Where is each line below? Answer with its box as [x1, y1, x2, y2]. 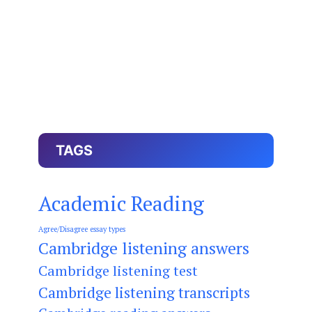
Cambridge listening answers [38, 236, 249, 259]
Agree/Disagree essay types [38, 224, 125, 234]
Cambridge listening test [38, 260, 198, 280]
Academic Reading [38, 189, 204, 217]
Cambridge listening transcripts [38, 281, 250, 302]
